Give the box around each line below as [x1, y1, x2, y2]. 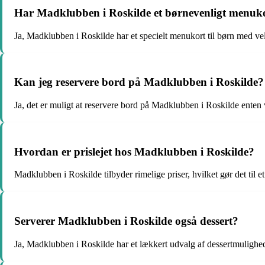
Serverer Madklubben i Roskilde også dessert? [14, 215, 238, 228]
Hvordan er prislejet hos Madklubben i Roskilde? [14, 145, 254, 158]
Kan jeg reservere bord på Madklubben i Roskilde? [14, 76, 264, 89]
